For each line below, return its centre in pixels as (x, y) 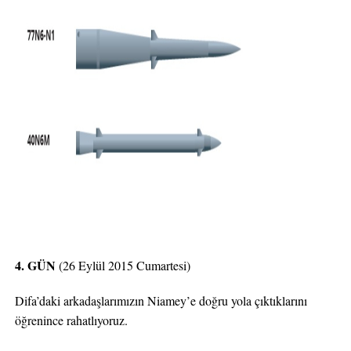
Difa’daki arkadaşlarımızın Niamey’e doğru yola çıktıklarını (161, 300)
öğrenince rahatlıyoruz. (71, 320)
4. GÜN (35, 265)
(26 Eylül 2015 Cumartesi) (123, 265)
